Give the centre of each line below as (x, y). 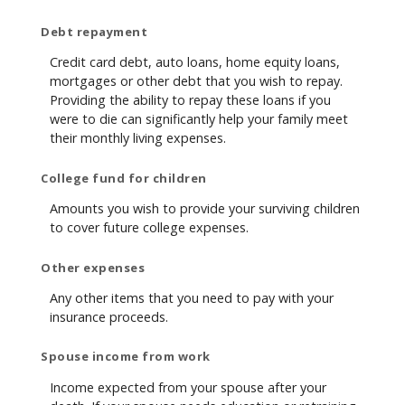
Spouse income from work (126, 357)
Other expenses (93, 267)
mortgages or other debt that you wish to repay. (196, 81)
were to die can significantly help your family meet (199, 119)
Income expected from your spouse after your (188, 387)
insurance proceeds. (109, 316)
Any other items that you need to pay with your (192, 297)
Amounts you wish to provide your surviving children (205, 209)
